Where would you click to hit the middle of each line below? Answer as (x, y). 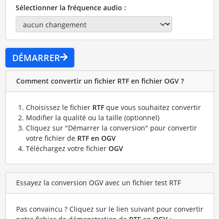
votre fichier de (51, 138)
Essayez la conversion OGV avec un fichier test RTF (98, 183)
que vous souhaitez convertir (152, 107)
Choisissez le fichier (59, 107)
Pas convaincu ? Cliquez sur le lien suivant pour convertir (109, 209)
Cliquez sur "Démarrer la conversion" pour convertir (111, 128)
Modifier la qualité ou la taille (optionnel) (92, 117)
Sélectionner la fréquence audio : (71, 8)
